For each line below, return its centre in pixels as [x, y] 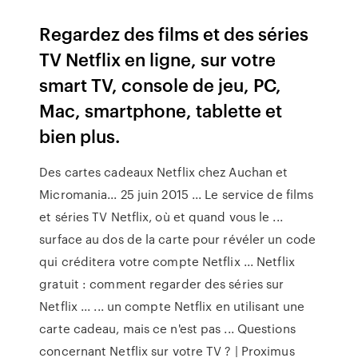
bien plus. [80, 135]
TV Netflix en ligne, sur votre [158, 59]
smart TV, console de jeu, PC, [161, 84]
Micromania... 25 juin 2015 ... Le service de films [177, 194]
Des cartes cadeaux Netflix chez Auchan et [164, 172]
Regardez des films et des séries [174, 33]
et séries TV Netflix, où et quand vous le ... [161, 217]
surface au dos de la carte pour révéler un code [177, 239]
